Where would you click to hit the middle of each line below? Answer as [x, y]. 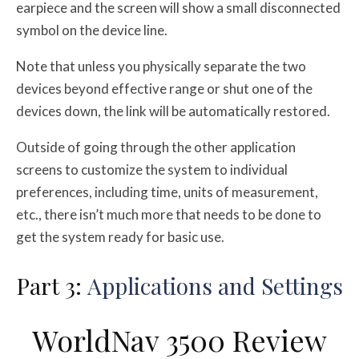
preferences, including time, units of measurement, [167, 192]
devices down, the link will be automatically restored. [173, 111]
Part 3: [52, 286]
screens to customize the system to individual [152, 170]
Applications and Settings [215, 286]
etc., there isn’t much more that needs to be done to [169, 215]
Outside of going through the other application [156, 147]
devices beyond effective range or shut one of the [164, 89]
